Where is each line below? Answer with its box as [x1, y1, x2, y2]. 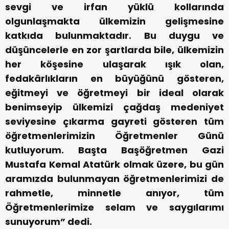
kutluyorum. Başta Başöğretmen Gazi [5, 144, 224, 157]
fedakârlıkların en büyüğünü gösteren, [5, 72, 224, 85]
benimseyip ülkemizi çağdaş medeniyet [5, 101, 224, 114]
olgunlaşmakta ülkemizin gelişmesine [5, 15, 224, 28]
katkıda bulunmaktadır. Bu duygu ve [5, 29, 224, 42]
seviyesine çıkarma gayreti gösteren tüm [5, 115, 224, 128]
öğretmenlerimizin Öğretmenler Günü [5, 129, 224, 143]
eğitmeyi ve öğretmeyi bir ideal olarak [5, 86, 224, 100]
